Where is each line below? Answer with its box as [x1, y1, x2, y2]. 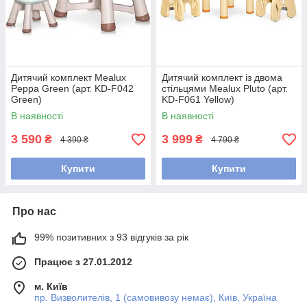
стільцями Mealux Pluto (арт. [162, 83, 288, 95]
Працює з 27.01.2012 [34, 256, 132, 268]
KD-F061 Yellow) [162, 94, 234, 106]
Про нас [12, 206, 56, 218]
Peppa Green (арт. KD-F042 [11, 83, 134, 95]
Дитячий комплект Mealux [11, 72, 126, 84]
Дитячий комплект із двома [162, 72, 282, 84]
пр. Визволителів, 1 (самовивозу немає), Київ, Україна [34, 292, 277, 304]
